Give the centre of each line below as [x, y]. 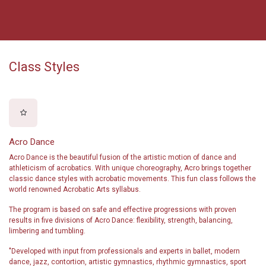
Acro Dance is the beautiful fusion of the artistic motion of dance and [123, 157]
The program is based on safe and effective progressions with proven [123, 210]
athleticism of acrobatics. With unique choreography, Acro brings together [130, 168]
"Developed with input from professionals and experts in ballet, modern [124, 251]
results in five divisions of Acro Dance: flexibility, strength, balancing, [121, 220]
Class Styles [44, 67]
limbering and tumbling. [47, 231]
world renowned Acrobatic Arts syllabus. [75, 189]
